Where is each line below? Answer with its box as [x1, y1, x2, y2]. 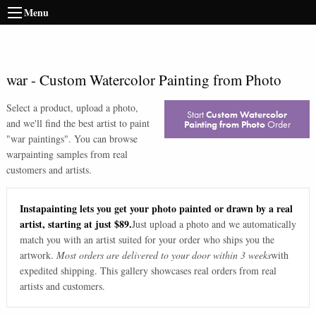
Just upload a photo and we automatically [131, 217, 296, 231]
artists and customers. [19, 279, 105, 293]
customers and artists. [6, 163, 92, 176]
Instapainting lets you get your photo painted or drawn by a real [19, 201, 293, 217]
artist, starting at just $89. [19, 217, 132, 232]
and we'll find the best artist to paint [6, 116, 150, 130]
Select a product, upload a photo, [6, 101, 138, 114]
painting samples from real [20, 147, 128, 161]
